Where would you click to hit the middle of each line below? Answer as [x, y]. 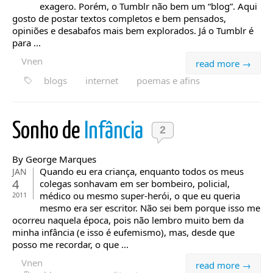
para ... [27, 43]
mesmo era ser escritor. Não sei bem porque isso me [150, 208]
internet [102, 80]
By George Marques [54, 159]
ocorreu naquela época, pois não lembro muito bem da [128, 220]
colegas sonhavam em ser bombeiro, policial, [135, 183]
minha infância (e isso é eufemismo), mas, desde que [123, 232]
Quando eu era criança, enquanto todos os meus [142, 171]
